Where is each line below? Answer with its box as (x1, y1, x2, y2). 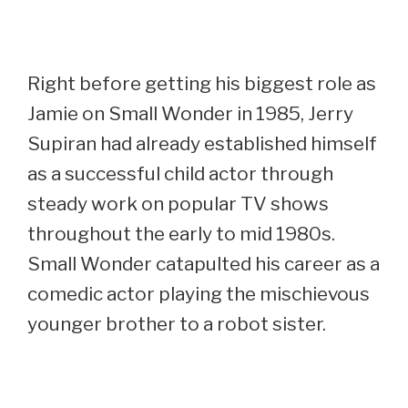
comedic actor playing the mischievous (27, 282, 370, 306)
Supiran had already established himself (27, 132, 377, 156)
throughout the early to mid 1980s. (27, 222, 335, 246)
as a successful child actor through (27, 162, 333, 186)
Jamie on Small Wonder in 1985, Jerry (27, 102, 353, 126)
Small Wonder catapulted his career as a (27, 252, 380, 276)
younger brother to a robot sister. (27, 312, 326, 336)
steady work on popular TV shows (27, 192, 329, 216)
